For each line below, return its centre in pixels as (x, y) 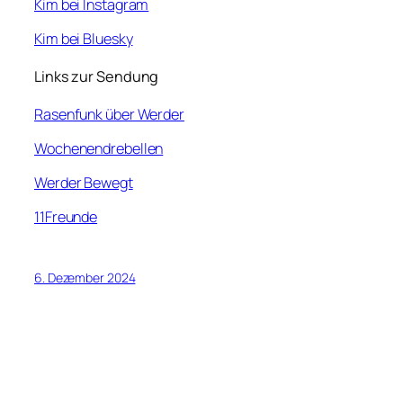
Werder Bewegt (84, 183)
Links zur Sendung (97, 77)
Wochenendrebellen (99, 148)
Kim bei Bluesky (84, 39)
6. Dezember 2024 (85, 277)
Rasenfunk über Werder (109, 114)
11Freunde (66, 217)
